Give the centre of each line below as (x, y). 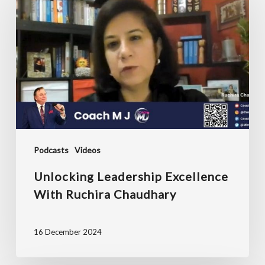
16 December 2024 (67, 232)
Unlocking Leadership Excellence (131, 176)
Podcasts (51, 150)
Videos (87, 150)
